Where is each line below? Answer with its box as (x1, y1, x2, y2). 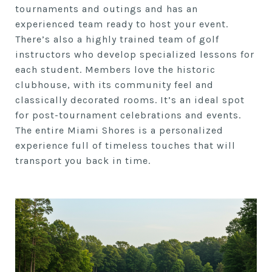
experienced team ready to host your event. (15, 18, 228, 30)
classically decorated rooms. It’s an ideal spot (15, 94, 245, 106)
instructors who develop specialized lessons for (15, 49, 254, 60)
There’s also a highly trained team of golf (15, 33, 219, 45)
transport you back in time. (15, 155, 151, 166)
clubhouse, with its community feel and (15, 79, 214, 90)
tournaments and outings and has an (15, 3, 198, 15)
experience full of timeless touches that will (15, 140, 236, 151)
